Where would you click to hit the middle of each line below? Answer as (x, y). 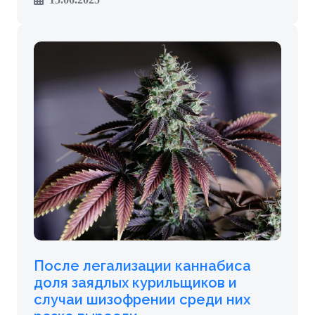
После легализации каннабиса (142, 266)
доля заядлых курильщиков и (135, 283)
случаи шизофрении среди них (142, 300)
